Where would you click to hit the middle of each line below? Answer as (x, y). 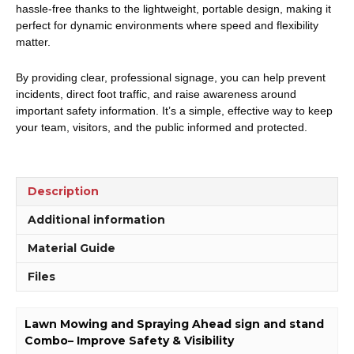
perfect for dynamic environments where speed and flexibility (167, 25)
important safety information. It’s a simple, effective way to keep (174, 110)
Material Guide (72, 248)
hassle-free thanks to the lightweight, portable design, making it (173, 8)
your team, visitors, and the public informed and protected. (162, 127)
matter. (33, 41)
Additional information (96, 219)
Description (63, 191)
